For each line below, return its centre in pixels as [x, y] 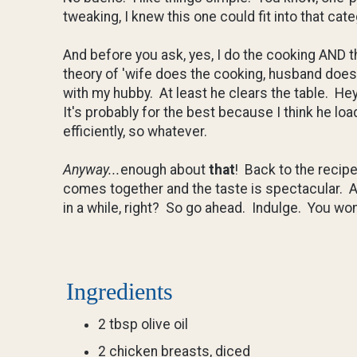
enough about [165, 169]
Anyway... [92, 169]
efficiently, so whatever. [137, 131]
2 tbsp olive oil [143, 325]
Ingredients [120, 291]
